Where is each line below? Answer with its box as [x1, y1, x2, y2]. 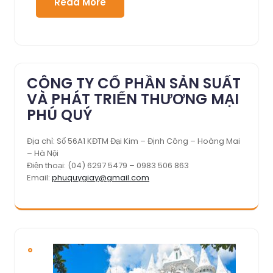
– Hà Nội [27, 147, 58, 159]
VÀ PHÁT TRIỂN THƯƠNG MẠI [27, 88, 239, 109]
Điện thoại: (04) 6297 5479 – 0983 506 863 [27, 159, 189, 171]
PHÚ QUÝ [27, 104, 93, 125]
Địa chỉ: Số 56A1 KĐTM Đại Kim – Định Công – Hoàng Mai [27, 135, 240, 147]
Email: [27, 171, 52, 183]
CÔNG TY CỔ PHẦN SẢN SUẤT [27, 73, 241, 93]
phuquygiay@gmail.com [52, 171, 149, 183]
